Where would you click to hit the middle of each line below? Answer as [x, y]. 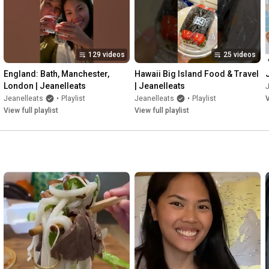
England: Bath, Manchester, [56, 74]
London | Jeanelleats [45, 86]
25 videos [240, 55]
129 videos [107, 55]
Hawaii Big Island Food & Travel [197, 74]
